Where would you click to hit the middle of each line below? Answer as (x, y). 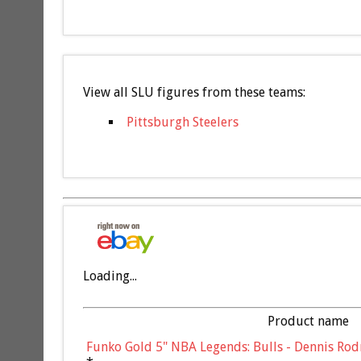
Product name (309, 321)
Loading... (110, 276)
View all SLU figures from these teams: (194, 93)
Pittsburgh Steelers (182, 122)
